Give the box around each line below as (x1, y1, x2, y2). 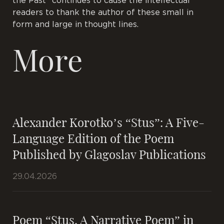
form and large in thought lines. (12, 20, 143, 28)
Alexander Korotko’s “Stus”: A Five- (12, 113, 204, 130)
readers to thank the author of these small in (12, 8, 193, 16)
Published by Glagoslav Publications (12, 145, 206, 162)
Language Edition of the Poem (12, 129, 174, 146)
